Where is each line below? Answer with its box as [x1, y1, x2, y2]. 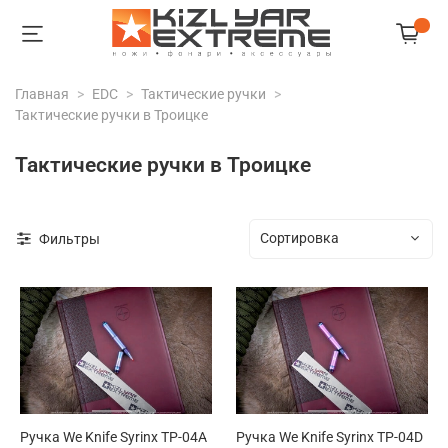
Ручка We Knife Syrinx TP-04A [20, 428, 207, 445]
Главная [15, 85, 69, 102]
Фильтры [39, 230, 100, 247]
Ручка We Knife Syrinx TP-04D [236, 428, 423, 445]
